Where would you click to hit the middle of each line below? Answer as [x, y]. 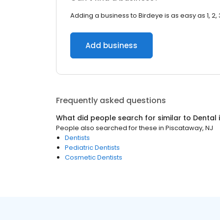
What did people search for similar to [124, 118]
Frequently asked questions [111, 100]
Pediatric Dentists [92, 148]
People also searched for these [107, 128]
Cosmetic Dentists [94, 157]
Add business [111, 45]
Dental [205, 118]
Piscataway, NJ [189, 128]
